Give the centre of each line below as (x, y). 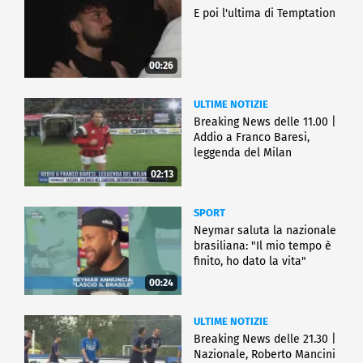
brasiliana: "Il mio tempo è (263, 246)
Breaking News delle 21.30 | (265, 340)
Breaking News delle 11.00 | (265, 122)
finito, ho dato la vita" (250, 262)
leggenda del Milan (243, 153)
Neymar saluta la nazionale (265, 231)
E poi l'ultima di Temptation (265, 14)
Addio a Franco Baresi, (252, 138)
